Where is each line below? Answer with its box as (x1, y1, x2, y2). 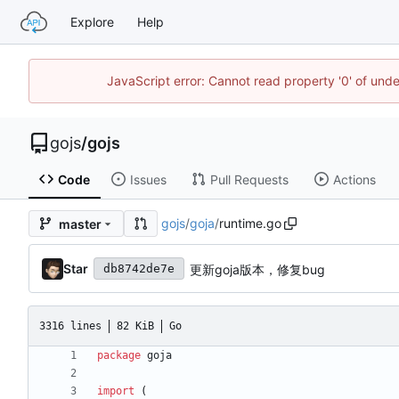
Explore (70, 14, 114, 29)
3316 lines (39, 319, 102, 332)
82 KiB (117, 319, 154, 332)
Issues (129, 171, 167, 187)
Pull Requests (209, 171, 289, 187)
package (97, 349, 141, 362)
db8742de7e (103, 262, 175, 276)
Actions (332, 171, 376, 187)
